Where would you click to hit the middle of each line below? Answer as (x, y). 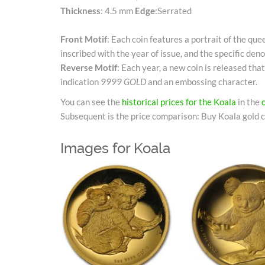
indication (80, 81)
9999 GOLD (123, 81)
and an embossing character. (202, 81)
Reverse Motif (89, 67)
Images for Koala (115, 148)
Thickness (80, 10)
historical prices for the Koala (179, 101)
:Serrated (173, 10)
